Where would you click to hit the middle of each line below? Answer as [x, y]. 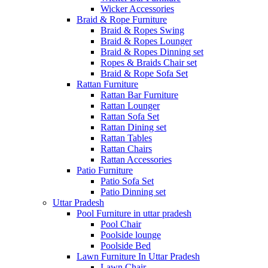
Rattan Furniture [107, 84]
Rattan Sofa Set [130, 116]
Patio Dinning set [133, 191]
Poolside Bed [126, 245]
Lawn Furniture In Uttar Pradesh [138, 256]
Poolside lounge [131, 234]
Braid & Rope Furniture [122, 19]
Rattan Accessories [136, 159]
